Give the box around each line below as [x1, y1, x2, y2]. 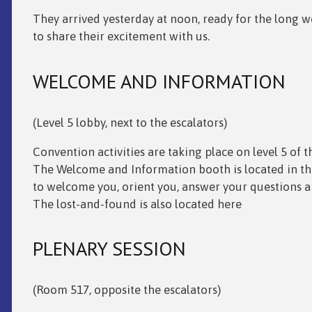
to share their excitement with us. [32, 29, 210, 44]
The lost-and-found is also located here [32, 196, 242, 211]
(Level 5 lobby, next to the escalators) [32, 115, 227, 130]
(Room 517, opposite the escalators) [32, 282, 221, 297]
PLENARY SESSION [32, 235, 186, 261]
